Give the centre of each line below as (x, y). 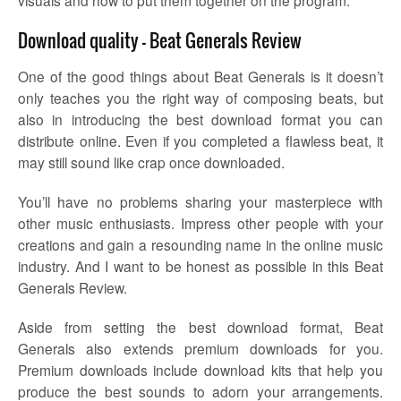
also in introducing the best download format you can (200, 119)
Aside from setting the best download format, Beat (200, 326)
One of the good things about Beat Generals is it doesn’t (200, 76)
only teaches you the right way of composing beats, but (200, 97)
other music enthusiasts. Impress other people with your (200, 222)
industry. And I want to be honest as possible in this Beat (200, 265)
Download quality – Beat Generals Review (160, 40)
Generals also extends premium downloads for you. (200, 348)
